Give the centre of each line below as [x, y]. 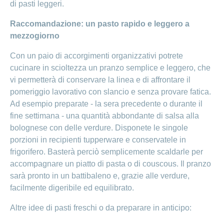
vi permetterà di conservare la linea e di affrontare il [100, 80]
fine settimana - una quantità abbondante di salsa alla [104, 116]
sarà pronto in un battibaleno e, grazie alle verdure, [100, 176]
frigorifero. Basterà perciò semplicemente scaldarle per [106, 152]
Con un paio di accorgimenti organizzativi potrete [96, 56]
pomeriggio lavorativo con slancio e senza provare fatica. [110, 92]
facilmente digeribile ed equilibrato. [73, 188]
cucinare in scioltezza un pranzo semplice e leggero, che [110, 68]
